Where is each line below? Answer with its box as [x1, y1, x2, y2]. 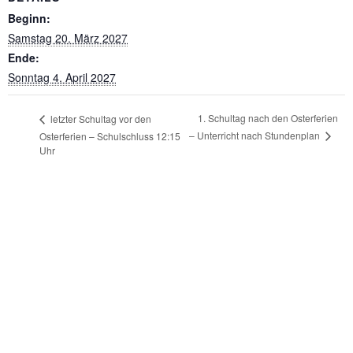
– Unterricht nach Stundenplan [189, 128, 323, 143]
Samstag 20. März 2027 [8, 29, 128, 46]
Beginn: [8, 9, 50, 26]
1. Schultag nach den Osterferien [198, 111, 339, 125]
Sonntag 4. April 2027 [8, 69, 116, 85]
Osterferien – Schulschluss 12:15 [39, 129, 180, 143]
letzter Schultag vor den [48, 111, 151, 125]
